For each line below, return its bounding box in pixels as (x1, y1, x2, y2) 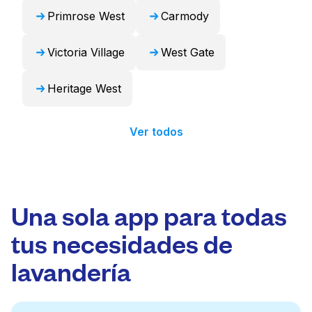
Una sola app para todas (11, 198, 287, 231)
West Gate (161, 45, 214, 59)
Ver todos (129, 125, 183, 139)
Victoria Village (47, 45, 125, 59)
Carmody (161, 9, 209, 23)
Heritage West (47, 81, 121, 95)
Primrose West (47, 9, 125, 23)
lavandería (11, 254, 131, 287)
